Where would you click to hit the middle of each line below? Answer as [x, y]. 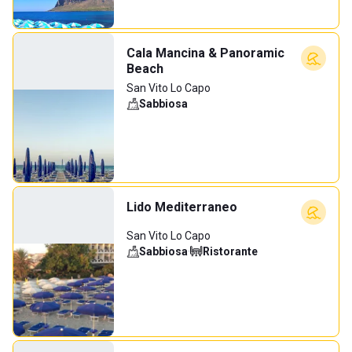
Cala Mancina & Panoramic [205, 53]
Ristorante [230, 251]
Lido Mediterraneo [182, 207]
